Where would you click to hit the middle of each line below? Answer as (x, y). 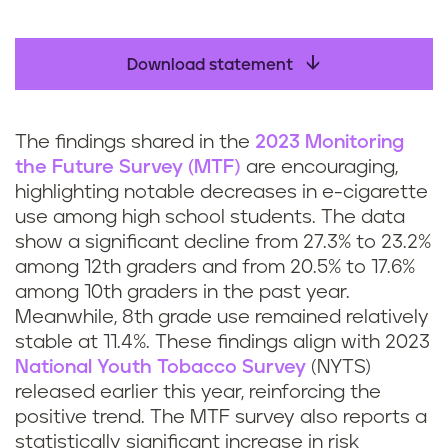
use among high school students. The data (210, 217)
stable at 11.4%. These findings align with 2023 (222, 342)
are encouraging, (319, 167)
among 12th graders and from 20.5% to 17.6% (215, 267)
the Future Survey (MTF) (128, 167)
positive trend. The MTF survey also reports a (221, 417)
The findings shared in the (135, 142)
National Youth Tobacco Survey (160, 367)
